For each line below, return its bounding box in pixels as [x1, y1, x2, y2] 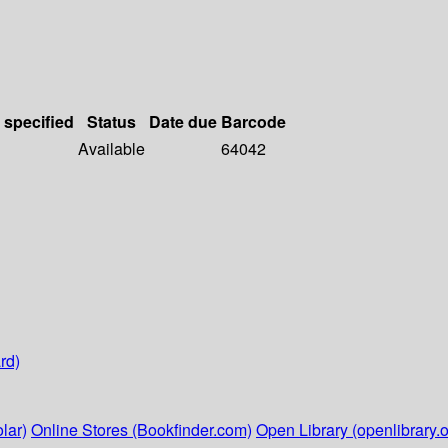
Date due [149, 110, 217, 134]
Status [87, 110, 136, 134]
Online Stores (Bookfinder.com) [31, 418, 252, 442]
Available [78, 137, 145, 161]
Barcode [221, 110, 286, 134]
